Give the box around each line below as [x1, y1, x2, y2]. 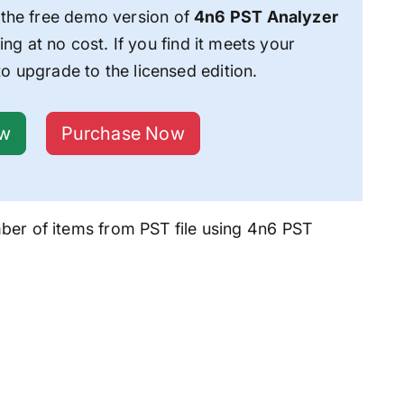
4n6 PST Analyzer [194, 6, 338, 26]
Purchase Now [60, 123, 185, 145]
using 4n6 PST [197, 218, 313, 238]
